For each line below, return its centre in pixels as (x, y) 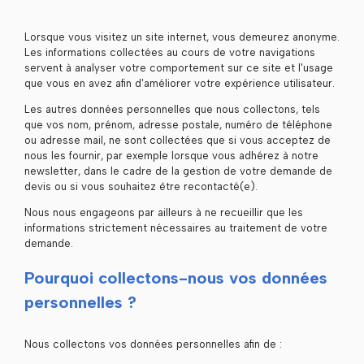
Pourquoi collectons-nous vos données (175, 277)
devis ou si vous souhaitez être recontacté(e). (141, 186)
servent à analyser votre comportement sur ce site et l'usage (178, 67)
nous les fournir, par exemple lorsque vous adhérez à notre (171, 155)
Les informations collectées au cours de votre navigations (169, 52)
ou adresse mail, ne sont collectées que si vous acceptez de (177, 140)
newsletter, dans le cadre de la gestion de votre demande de (178, 171)
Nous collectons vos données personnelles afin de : (153, 344)
